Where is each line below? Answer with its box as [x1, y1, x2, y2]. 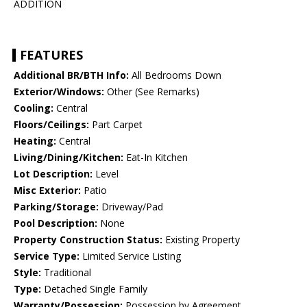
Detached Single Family [41, 282, 147, 296]
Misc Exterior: [14, 184, 81, 197]
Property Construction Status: [14, 233, 162, 247]
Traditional [41, 266, 91, 280]
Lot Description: [14, 167, 93, 181]
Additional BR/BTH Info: [14, 69, 129, 82]
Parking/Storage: [14, 200, 99, 214]
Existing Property [162, 233, 240, 247]
